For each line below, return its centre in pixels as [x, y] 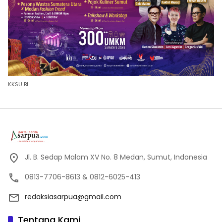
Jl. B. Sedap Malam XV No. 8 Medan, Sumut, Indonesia [116, 157]
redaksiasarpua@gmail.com [73, 196]
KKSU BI [18, 84]
